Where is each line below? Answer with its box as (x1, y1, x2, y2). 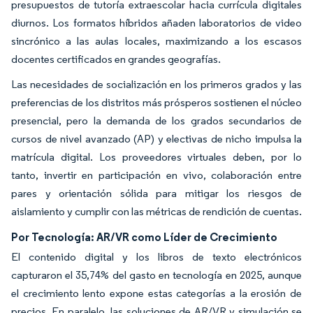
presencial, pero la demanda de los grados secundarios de (11, 113, 302, 127)
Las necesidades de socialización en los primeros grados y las (11, 77, 302, 91)
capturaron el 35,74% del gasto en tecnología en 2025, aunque (11, 268, 302, 282)
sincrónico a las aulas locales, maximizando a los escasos (11, 34, 302, 48)
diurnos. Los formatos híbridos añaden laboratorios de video (11, 15, 302, 29)
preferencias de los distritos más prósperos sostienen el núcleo (11, 95, 302, 109)
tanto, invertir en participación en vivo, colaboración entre (11, 168, 302, 182)
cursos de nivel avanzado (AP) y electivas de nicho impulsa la (11, 131, 302, 145)
